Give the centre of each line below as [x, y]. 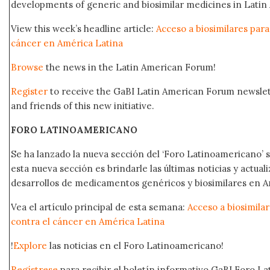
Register [29, 91]
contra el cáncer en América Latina [88, 221]
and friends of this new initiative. [83, 105]
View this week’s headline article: [83, 28]
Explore [30, 245]
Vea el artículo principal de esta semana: [99, 207]
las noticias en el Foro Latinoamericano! [135, 245]
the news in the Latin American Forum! [130, 67]
